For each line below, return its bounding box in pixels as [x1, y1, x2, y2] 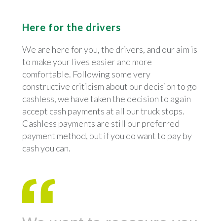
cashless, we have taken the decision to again [22, 93, 191, 104]
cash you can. [22, 142, 71, 153]
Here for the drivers [22, 21, 121, 33]
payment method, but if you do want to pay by [22, 130, 192, 141]
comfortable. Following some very [22, 68, 150, 79]
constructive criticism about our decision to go [22, 80, 197, 92]
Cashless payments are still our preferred [22, 117, 180, 129]
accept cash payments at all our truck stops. [22, 105, 184, 116]
